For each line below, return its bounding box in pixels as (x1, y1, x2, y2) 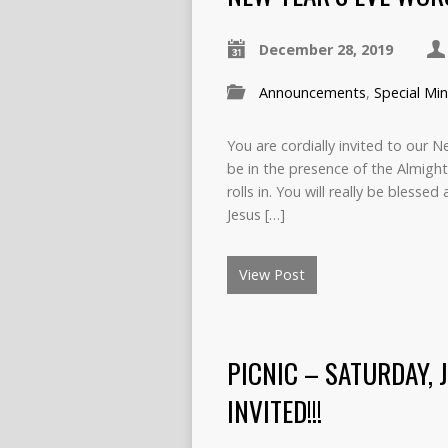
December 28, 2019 (259, 40, 393, 59)
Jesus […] (227, 205, 285, 224)
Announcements (259, 83, 366, 102)
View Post (239, 265, 305, 284)
